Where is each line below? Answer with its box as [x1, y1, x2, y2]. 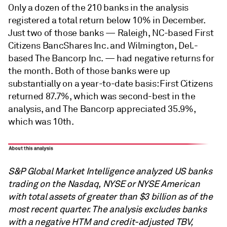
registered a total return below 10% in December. [8, 15, 206, 26]
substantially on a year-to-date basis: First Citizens [8, 78, 213, 89]
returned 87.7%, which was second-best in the [8, 91, 196, 102]
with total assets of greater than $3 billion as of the [8, 191, 213, 202]
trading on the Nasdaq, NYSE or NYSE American [8, 178, 200, 190]
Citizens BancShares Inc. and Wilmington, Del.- [8, 40, 198, 51]
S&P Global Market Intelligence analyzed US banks [8, 166, 212, 177]
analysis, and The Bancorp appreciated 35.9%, [8, 103, 196, 115]
